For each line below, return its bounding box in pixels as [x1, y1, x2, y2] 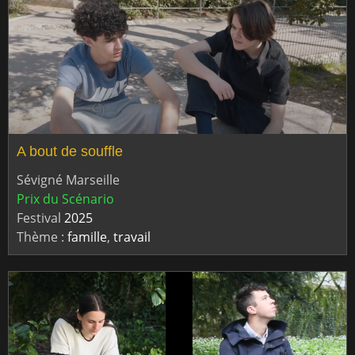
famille [67, 228, 107, 246]
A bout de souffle [17, 143, 123, 159]
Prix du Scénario [17, 190, 114, 208]
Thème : [17, 228, 67, 246]
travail [113, 228, 151, 246]
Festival [17, 209, 64, 227]
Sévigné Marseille [17, 171, 120, 189]
